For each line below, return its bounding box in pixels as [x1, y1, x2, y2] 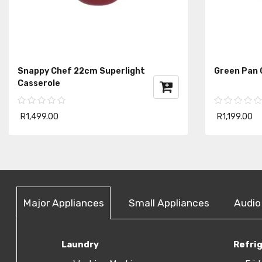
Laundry [61, 239, 99, 250]
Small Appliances [129, 196, 209, 209]
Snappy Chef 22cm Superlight [18, 65, 145, 76]
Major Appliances [23, 196, 104, 209]
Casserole [18, 78, 60, 88]
